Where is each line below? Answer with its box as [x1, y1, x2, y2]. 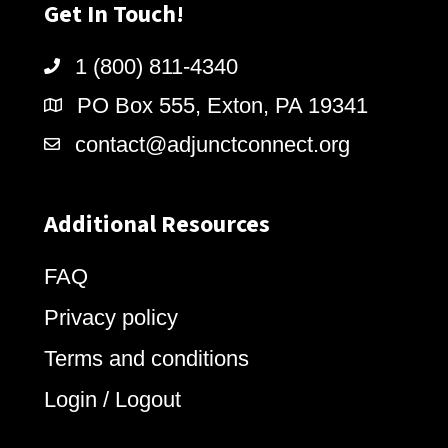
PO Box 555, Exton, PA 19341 [77, 93, 368, 119]
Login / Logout [44, 387, 181, 413]
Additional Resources [44, 207, 270, 243]
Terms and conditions [44, 346, 249, 372]
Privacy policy [44, 305, 178, 331]
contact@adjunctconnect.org [75, 132, 350, 158]
